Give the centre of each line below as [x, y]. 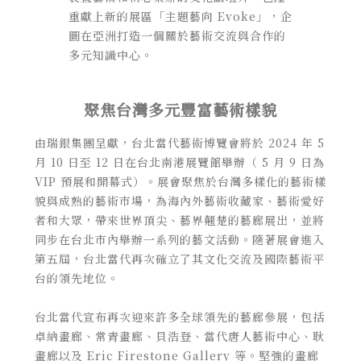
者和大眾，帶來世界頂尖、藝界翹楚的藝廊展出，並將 [179, 220]
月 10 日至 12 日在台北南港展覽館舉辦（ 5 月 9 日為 [179, 162]
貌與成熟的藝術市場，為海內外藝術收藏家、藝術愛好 [179, 200]
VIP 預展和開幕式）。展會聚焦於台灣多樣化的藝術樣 [180, 181]
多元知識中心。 [110, 54]
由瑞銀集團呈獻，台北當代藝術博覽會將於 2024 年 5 [179, 142]
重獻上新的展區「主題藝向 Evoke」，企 [180, 16]
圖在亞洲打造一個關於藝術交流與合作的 [177, 35]
